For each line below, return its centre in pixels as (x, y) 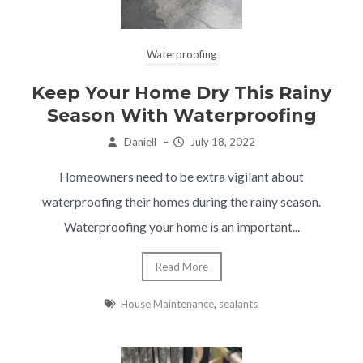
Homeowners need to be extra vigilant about (181, 176)
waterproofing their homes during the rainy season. (181, 201)
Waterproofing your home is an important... (181, 226)
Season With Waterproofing (181, 115)
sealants (239, 303)
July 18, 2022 (222, 141)
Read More (181, 266)
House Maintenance (168, 303)
